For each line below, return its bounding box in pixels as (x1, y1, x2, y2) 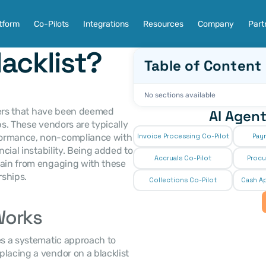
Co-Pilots (33, 18, 69, 29)
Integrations (83, 18, 129, 29)
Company (197, 18, 234, 29)
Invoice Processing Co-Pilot (137, 132, 229, 140)
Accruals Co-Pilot (154, 154, 211, 162)
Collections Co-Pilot (149, 176, 217, 184)
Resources (142, 18, 183, 29)
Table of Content (144, 56, 262, 75)
